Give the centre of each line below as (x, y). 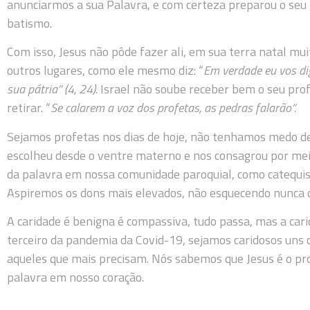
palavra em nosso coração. (75, 277)
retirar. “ (29, 108)
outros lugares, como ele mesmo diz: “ (105, 71)
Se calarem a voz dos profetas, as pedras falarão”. (173, 108)
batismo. (29, 24)
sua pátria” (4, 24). (54, 89)
